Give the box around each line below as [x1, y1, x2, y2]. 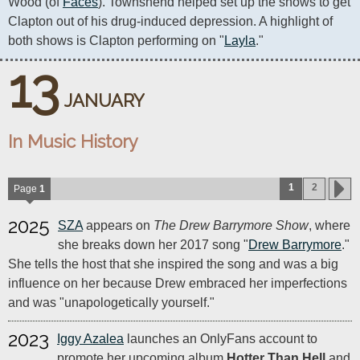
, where [309, 219, 350, 232]
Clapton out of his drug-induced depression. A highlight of [8, 14, 333, 28]
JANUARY [64, 90, 145, 111]
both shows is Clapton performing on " [8, 34, 224, 47]
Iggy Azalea [57, 332, 124, 346]
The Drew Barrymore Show [153, 219, 309, 232]
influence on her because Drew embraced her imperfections [8, 276, 347, 290]
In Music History [8, 131, 138, 152]
